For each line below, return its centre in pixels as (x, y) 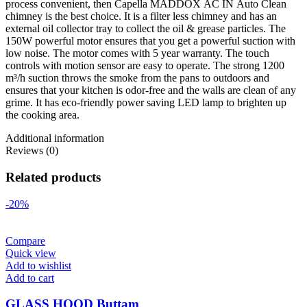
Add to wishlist (38, 265)
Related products (53, 177)
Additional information (55, 138)
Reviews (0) (32, 151)
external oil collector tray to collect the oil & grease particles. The (146, 29)
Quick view (31, 253)
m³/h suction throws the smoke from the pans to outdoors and (137, 78)
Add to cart (30, 278)
